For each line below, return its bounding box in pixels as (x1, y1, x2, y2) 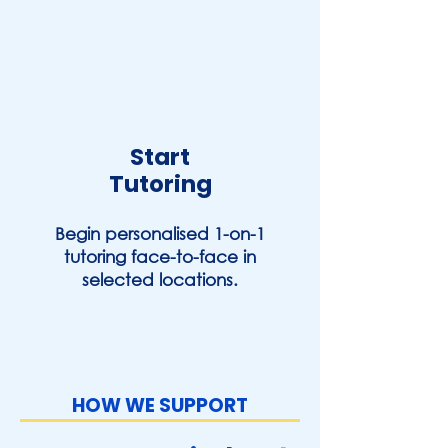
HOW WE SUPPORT (72, 392, 248, 419)
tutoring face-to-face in (64, 246, 256, 267)
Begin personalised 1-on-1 (55, 223, 265, 244)
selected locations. (82, 269, 238, 290)
